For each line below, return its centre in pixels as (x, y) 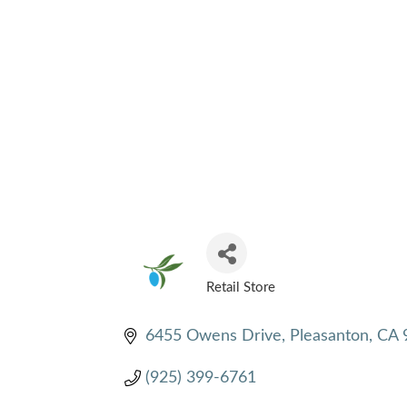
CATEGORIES (263, 300)
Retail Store (241, 287)
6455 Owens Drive (213, 336)
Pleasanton (329, 336)
